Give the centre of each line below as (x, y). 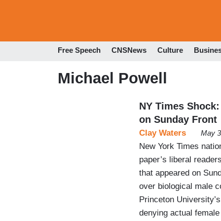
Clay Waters (163, 133)
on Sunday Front (178, 119)
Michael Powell (112, 78)
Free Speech (79, 50)
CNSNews (129, 50)
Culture (170, 50)
